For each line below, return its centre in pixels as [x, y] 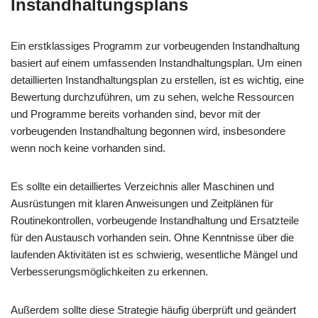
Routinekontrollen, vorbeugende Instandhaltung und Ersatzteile [155, 220]
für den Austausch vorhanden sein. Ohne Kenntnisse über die [152, 237]
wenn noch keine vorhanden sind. [88, 148]
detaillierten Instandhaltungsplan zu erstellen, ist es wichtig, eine [157, 80]
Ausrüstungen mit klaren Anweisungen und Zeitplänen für [142, 203]
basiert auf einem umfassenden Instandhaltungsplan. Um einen [156, 63]
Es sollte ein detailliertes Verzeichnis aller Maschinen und [142, 186]
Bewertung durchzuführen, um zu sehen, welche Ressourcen [152, 97]
